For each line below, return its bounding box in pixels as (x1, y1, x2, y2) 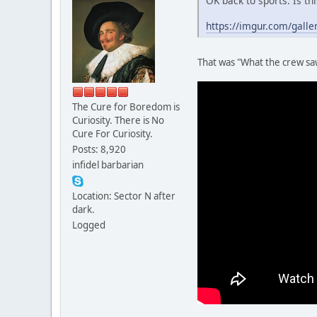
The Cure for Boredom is (72, 100, 180, 113)
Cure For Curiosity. (72, 127, 153, 140)
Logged (72, 218, 105, 231)
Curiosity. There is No (72, 113, 164, 127)
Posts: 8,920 (72, 142, 126, 156)
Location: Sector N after (72, 189, 175, 202)
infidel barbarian (72, 158, 144, 171)
